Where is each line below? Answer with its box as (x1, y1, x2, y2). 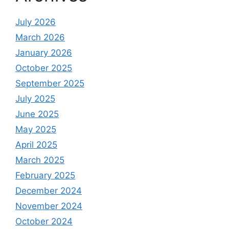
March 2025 (15, 155, 64, 166)
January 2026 (15, 48, 72, 58)
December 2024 (15, 186, 82, 196)
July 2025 (15, 94, 55, 104)
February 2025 (15, 170, 75, 181)
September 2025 (15, 78, 84, 89)
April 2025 (15, 140, 57, 150)
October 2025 (15, 63, 72, 74)
